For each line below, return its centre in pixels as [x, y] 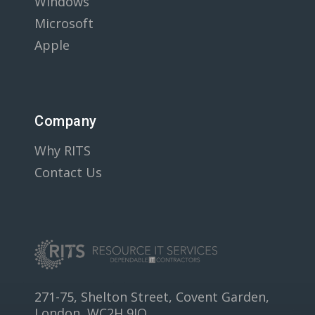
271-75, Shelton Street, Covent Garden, [152, 296]
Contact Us [68, 172]
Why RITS [63, 150]
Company [66, 121]
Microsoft [64, 23]
